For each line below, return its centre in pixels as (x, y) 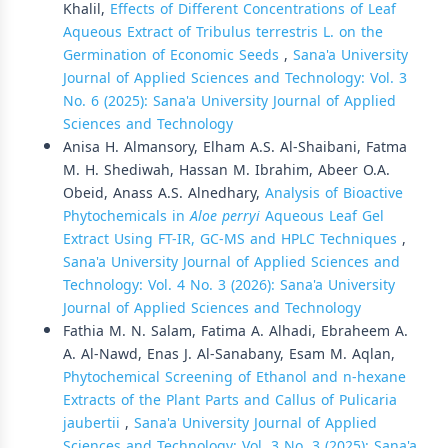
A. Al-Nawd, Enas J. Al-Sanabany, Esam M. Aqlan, (229, 354)
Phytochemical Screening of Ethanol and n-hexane (234, 377)
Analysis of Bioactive (334, 193)
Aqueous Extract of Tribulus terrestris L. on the (223, 32)
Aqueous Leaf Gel (324, 216)
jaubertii (94, 423)
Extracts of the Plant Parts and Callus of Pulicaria (230, 400)
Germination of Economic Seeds (173, 55)
